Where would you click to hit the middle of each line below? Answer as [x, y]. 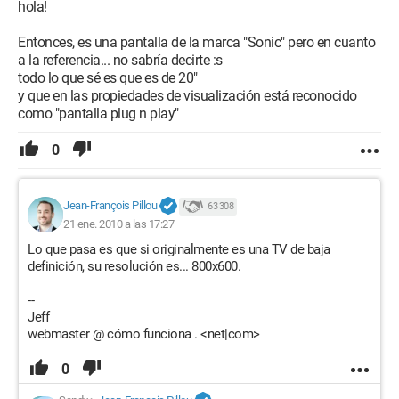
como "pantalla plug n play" [98, 114]
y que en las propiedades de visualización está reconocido [187, 96]
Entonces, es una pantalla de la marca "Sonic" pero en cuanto [196, 42]
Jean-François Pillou [110, 206]
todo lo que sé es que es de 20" [108, 78]
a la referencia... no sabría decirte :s [120, 60]
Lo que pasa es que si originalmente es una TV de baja [179, 249]
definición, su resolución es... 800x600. [134, 266]
